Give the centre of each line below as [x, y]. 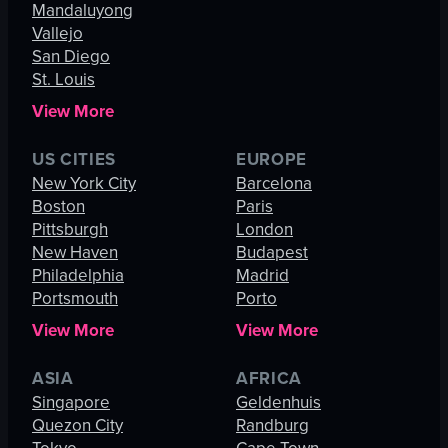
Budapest [272, 253]
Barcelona [274, 184]
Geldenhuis [278, 403]
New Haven [75, 253]
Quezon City [77, 426]
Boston [58, 207]
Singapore [71, 403]
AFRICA [269, 379]
